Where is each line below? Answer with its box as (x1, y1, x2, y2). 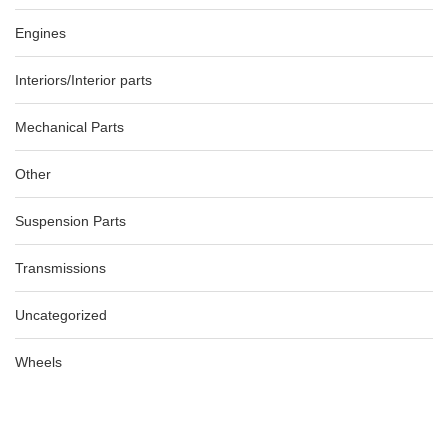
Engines (15, 25, 66, 41)
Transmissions (15, 260, 106, 276)
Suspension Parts (15, 213, 126, 229)
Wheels (15, 354, 62, 370)
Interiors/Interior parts (15, 72, 152, 88)
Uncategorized (15, 307, 107, 323)
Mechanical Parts (15, 119, 124, 135)
